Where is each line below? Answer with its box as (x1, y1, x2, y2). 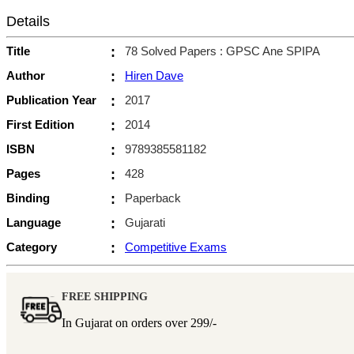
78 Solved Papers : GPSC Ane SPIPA (125, 43, 320, 58)
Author (6, 68, 45, 82)
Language (6, 215, 61, 229)
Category (6, 239, 57, 254)
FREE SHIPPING (62, 290, 148, 303)
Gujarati (125, 215, 165, 229)
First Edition (6, 117, 74, 131)
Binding (6, 190, 50, 205)
